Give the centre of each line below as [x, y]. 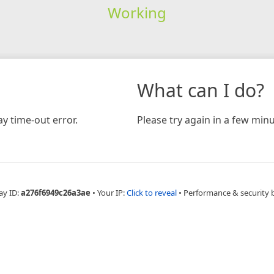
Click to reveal [152, 192]
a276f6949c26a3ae [56, 192]
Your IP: [112, 192]
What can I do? [201, 90]
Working [137, 12]
